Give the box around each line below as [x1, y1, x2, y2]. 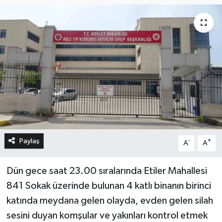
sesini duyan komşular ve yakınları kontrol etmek [6, 210, 208, 221]
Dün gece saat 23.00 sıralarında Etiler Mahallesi [6, 166, 207, 176]
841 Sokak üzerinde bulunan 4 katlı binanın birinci [6, 180, 211, 191]
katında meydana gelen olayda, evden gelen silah [6, 195, 213, 206]
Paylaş [19, 137, 40, 145]
